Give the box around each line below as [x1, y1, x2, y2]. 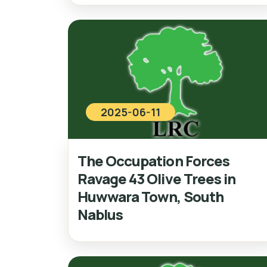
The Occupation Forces [77, 150, 229, 170]
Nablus [77, 204, 123, 224]
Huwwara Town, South [77, 186, 223, 206]
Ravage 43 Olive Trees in [77, 168, 235, 188]
